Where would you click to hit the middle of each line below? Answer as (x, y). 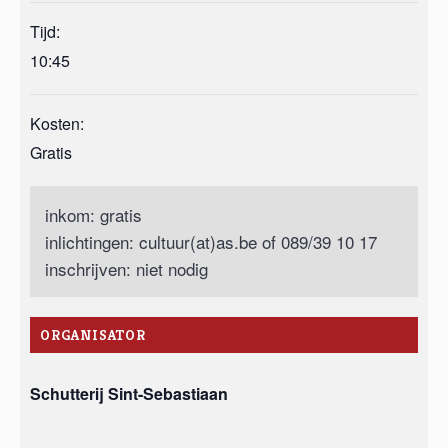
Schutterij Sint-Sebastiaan (129, 393)
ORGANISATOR (93, 334)
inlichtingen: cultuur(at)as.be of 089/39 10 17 (211, 241)
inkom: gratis (93, 214)
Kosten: (57, 123)
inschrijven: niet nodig (126, 268)
